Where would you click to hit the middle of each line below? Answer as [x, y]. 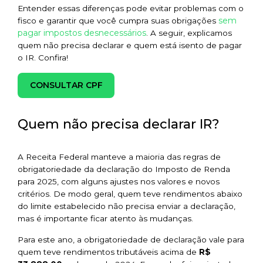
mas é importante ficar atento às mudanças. [105, 219]
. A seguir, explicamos [189, 33]
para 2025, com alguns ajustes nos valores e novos [119, 182]
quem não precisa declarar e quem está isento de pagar [130, 45]
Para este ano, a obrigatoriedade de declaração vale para [131, 239]
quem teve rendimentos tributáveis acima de [108, 252]
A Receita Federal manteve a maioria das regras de [119, 157]
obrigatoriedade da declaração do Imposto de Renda [124, 169]
